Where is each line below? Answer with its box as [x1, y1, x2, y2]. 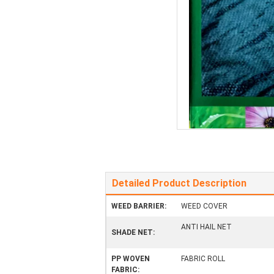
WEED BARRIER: [111, 202, 166, 210]
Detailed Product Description [112, 177, 246, 189]
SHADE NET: [111, 228, 155, 237]
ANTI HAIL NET [181, 223, 232, 231]
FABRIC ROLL [181, 254, 225, 263]
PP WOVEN [111, 254, 150, 263]
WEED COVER [181, 202, 228, 210]
